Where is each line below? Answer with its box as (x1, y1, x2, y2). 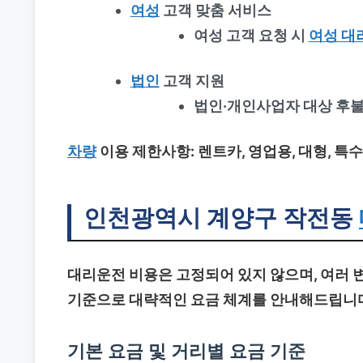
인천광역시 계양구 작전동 (83, 203, 359, 232)
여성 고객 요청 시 (193, 26, 309, 44)
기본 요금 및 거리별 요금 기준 (67, 339, 305, 361)
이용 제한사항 (96, 142, 190, 160)
